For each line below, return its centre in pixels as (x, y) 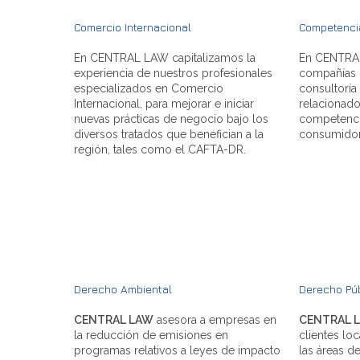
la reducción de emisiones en (151, 335)
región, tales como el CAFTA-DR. (160, 149)
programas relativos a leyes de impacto (177, 350)
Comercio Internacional (133, 27)
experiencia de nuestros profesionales (173, 73)
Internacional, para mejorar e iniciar (164, 103)
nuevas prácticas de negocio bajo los (171, 119)
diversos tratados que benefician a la (169, 134)
